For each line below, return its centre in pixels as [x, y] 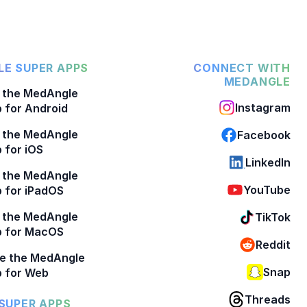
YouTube [267, 189]
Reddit [273, 244]
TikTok [273, 217]
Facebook [264, 135]
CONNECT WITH [242, 67]
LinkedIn [268, 162]
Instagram [263, 107]
